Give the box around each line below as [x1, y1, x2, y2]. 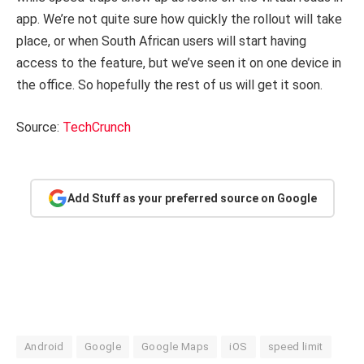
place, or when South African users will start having [16, 33, 306, 50]
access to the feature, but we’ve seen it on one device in [16, 55, 341, 71]
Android [24, 340, 64, 353]
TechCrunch [63, 119, 131, 136]
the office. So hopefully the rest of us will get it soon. [16, 77, 323, 93]
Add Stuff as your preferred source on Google [67, 191, 317, 205]
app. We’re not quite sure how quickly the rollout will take [16, 11, 342, 28]
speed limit [267, 340, 323, 353]
